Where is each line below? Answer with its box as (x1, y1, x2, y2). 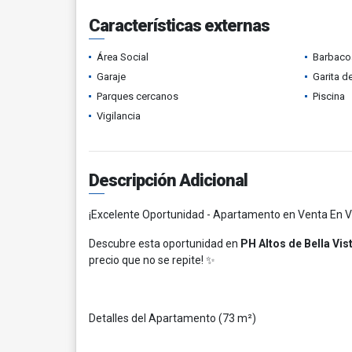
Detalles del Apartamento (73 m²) (89, 312, 256, 324)
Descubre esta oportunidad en (89, 237, 240, 250)
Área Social (97, 51, 148, 63)
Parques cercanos (97, 90, 178, 102)
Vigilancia (97, 110, 141, 122)
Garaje (97, 71, 126, 82)
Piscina (312, 90, 345, 102)
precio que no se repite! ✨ (89, 254, 215, 266)
